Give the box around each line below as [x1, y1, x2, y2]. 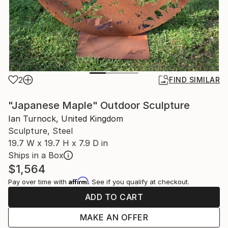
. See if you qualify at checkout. [88, 178, 189, 186]
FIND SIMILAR [169, 75, 220, 84]
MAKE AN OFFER [79, 212, 149, 223]
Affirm [69, 177, 88, 185]
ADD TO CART [84, 192, 144, 203]
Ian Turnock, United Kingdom [8, 113, 123, 124]
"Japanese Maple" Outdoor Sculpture [8, 99, 190, 112]
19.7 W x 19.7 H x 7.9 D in [8, 138, 108, 149]
